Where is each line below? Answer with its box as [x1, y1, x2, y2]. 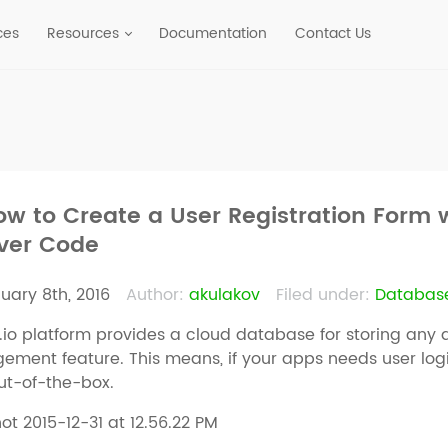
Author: [126, 281, 185, 308]
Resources [47, 21, 119, 45]
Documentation [159, 21, 267, 45]
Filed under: [276, 281, 371, 308]
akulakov [189, 281, 261, 308]
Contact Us [295, 21, 371, 45]
